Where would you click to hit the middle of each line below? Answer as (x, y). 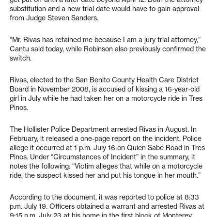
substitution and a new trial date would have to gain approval (104, 9)
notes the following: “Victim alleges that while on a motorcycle (106, 166)
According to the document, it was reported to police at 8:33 (104, 197)
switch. (21, 58)
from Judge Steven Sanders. (54, 18)
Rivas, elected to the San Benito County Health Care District (104, 80)
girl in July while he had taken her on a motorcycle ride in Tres (106, 98)
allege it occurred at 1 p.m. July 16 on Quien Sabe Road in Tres (107, 148)
